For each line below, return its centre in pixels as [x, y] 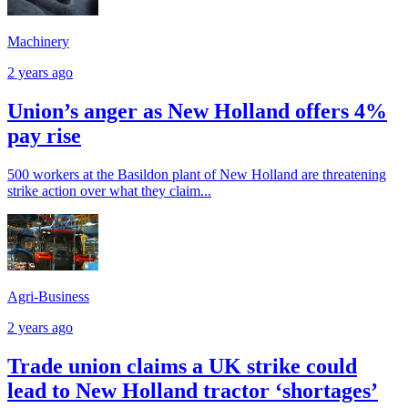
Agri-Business [48, 297]
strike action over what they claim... [109, 190]
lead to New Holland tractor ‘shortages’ [193, 391]
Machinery [38, 41]
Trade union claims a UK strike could [182, 367]
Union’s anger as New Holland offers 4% [197, 111]
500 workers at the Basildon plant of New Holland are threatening [197, 174]
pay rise [44, 135]
